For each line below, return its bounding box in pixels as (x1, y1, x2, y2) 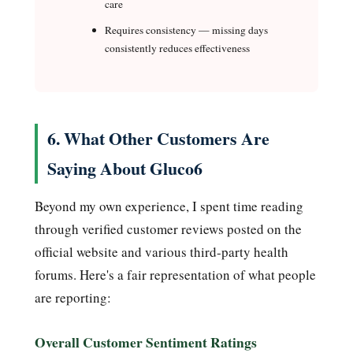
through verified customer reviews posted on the (35, 219, 302, 238)
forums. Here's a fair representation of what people (35, 265, 316, 284)
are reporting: (35, 288, 111, 307)
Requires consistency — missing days (105, 23, 268, 38)
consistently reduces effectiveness (105, 41, 250, 56)
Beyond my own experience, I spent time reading (35, 196, 303, 215)
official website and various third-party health (35, 242, 288, 261)
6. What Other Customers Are (47, 125, 269, 150)
